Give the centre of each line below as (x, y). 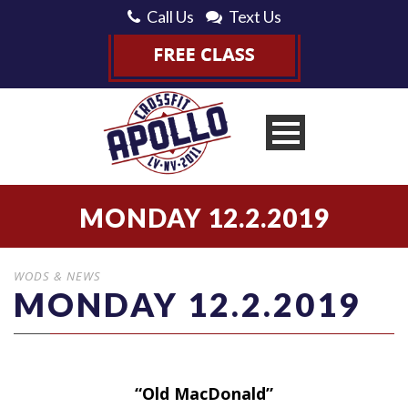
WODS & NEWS (57, 275)
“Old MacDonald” (204, 393)
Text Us (255, 16)
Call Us (170, 16)
